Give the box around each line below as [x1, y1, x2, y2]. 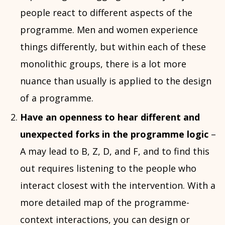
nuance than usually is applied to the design [20, 75, 211, 87]
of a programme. [20, 92, 93, 104]
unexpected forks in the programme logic [20, 128, 208, 140]
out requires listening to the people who [20, 162, 196, 174]
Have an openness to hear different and [20, 111, 200, 123]
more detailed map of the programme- [20, 196, 189, 208]
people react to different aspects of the [20, 7, 192, 19]
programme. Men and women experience [20, 24, 198, 36]
